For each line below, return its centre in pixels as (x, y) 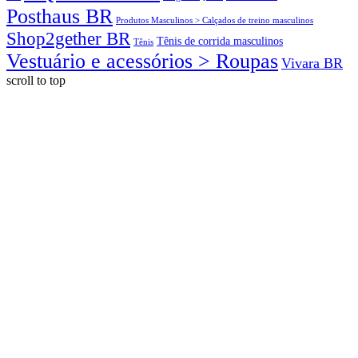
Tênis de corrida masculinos (220, 41)
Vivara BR (312, 64)
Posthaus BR (60, 17)
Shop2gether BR (68, 39)
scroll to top (36, 81)
